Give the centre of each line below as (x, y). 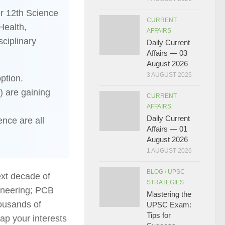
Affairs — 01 (167, 129)
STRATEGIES (165, 182)
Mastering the (169, 194)
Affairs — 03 (167, 53)
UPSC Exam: (169, 205)
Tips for (159, 215)
